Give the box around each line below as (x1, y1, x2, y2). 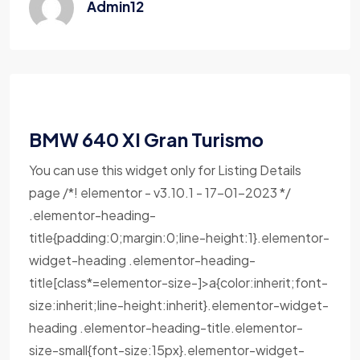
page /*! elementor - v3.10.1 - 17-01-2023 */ (29, 184, 291, 201)
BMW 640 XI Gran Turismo (29, 128, 264, 151)
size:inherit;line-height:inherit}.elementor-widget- (29, 297, 329, 313)
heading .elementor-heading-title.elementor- (29, 319, 303, 336)
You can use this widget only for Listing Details (29, 162, 301, 178)
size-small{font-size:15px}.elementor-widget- (29, 342, 305, 358)
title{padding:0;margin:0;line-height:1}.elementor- (29, 229, 329, 246)
